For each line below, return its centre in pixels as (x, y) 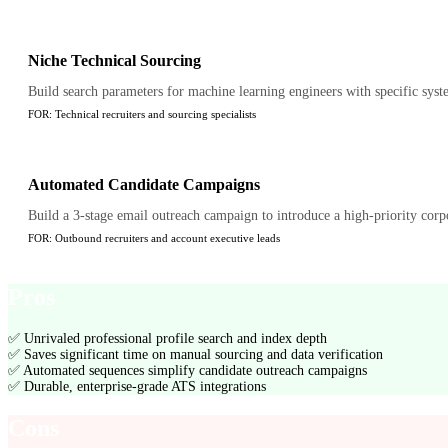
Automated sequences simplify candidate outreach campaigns (195, 370)
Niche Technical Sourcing (114, 61)
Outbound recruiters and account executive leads (167, 238)
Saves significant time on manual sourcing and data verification (203, 354)
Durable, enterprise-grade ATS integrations (145, 386)
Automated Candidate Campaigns (144, 185)
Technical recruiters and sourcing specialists (155, 114)
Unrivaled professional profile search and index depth (175, 338)
